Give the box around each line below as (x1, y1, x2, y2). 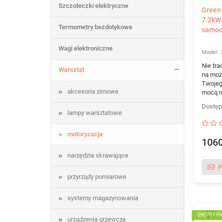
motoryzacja (67, 130, 103, 138)
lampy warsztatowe (67, 109, 122, 116)
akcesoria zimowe (67, 88, 118, 95)
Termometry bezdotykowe (58, 23, 132, 31)
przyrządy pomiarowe (67, 173, 126, 180)
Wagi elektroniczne (58, 45, 112, 52)
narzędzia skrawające (67, 152, 128, 159)
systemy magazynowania (67, 194, 138, 202)
